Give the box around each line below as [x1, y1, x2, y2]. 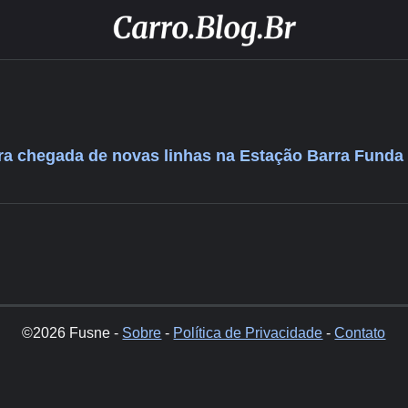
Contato [334, 325, 386, 341]
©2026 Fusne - [22, 325, 123, 341]
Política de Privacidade [173, 325, 323, 341]
